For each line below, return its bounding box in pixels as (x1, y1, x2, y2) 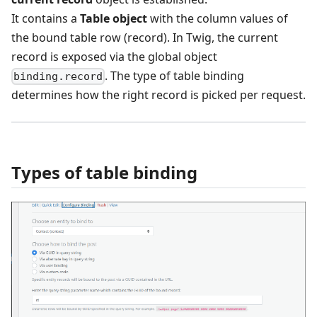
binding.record (13, 69, 103, 83)
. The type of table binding (105, 67, 245, 83)
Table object (80, 10, 147, 26)
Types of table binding (11, 160, 197, 184)
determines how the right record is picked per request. (11, 86, 306, 103)
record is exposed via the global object (11, 48, 217, 64)
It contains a (11, 10, 80, 26)
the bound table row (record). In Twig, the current (11, 29, 278, 45)
